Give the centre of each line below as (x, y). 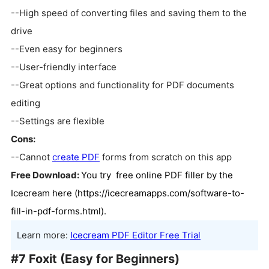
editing (26, 103)
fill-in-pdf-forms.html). (59, 211)
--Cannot (32, 157)
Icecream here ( (44, 193)
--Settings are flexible (58, 121)
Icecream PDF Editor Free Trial (135, 235)
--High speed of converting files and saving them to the (129, 13)
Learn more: (44, 235)
